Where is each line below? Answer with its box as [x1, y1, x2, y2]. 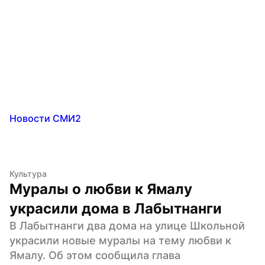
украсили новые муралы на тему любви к [9, 234, 231, 247]
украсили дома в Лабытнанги [9, 199, 222, 217]
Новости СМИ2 [9, 112, 81, 124]
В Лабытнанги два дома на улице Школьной [9, 219, 245, 232]
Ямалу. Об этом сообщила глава [9, 248, 180, 261]
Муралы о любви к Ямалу [9, 180, 192, 198]
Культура [9, 168, 47, 179]
